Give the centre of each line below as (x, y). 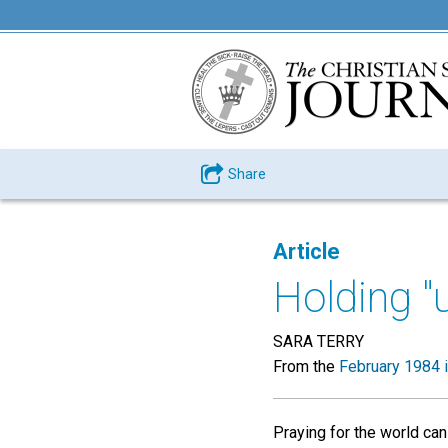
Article (306, 251)
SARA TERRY (318, 341)
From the (306, 366)
